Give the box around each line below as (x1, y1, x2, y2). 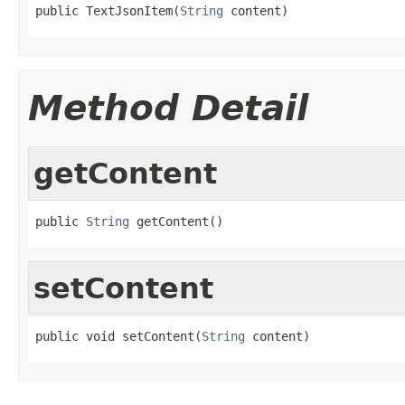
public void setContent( (35, 328, 202, 344)
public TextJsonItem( (35, 3, 180, 18)
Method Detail (28, 87, 308, 128)
